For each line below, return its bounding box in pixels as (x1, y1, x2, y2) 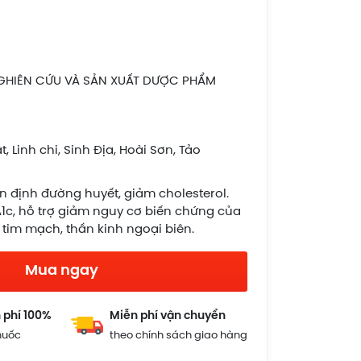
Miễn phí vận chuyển (110, 310, 226, 322)
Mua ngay (24, 263, 98, 279)
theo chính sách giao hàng (110, 330, 248, 341)
